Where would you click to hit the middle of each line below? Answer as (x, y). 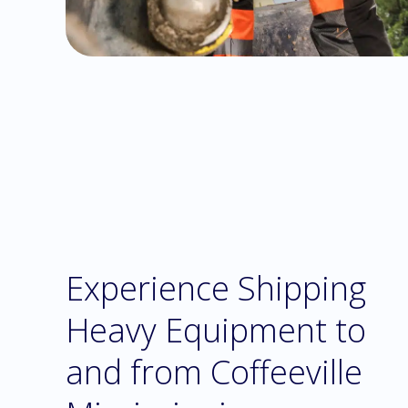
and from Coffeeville (214, 372)
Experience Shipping (216, 288)
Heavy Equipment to (216, 330)
